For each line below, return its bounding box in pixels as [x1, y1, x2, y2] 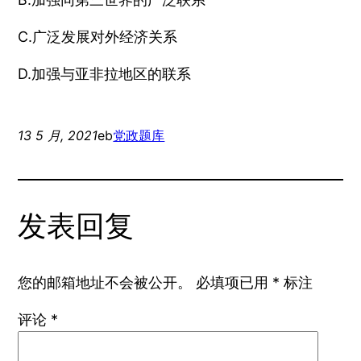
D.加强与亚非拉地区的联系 [18, 64, 192, 82]
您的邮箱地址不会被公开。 [18, 273, 193, 291]
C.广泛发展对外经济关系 [18, 27, 178, 45]
